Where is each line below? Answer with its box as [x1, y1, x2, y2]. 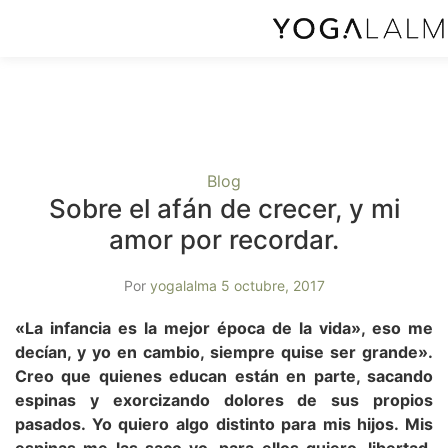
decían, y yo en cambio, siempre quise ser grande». [15, 342, 433, 362]
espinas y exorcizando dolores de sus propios [15, 390, 433, 410]
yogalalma [149, 277, 217, 294]
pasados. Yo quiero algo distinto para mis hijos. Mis [15, 414, 433, 434]
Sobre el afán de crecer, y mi [48, 193, 400, 224]
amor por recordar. [109, 224, 339, 255]
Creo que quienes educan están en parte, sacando [15, 366, 433, 386]
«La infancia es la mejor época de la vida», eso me [15, 318, 433, 338]
